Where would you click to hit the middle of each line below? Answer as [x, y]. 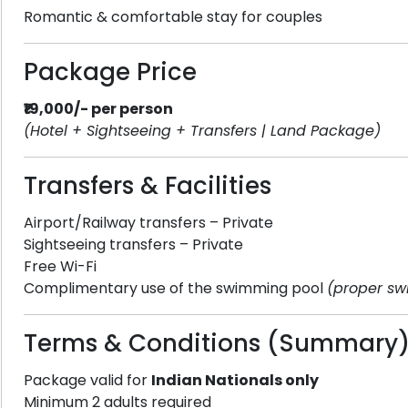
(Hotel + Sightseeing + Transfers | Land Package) [202, 131]
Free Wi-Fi [60, 266]
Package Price [110, 72]
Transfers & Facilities [147, 186]
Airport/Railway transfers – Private [148, 223]
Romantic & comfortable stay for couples [173, 17]
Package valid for [87, 380]
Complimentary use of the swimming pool [175, 288]
